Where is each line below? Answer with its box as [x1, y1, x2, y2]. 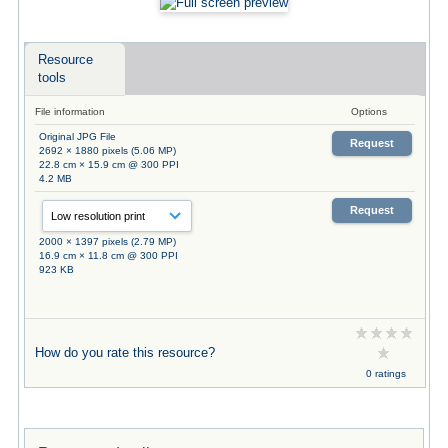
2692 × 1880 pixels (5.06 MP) [38, 144, 176, 156]
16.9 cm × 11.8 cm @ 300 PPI [38, 249, 178, 261]
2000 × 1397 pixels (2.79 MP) [38, 235, 176, 247]
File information [34, 105, 105, 117]
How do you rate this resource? [34, 344, 215, 360]
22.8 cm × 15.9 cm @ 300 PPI [38, 158, 179, 170]
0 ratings [365, 367, 406, 379]
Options [350, 105, 387, 117]
